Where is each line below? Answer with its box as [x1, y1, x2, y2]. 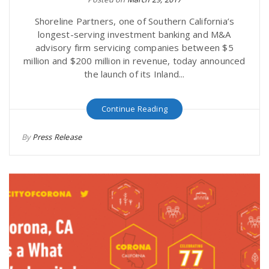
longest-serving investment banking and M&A [38, 28, 231, 40]
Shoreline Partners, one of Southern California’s [34, 15, 235, 27]
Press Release [32, 131, 82, 142]
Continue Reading [101, 103, 168, 114]
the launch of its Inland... [84, 68, 185, 80]
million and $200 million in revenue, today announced [23, 55, 246, 67]
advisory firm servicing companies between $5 [35, 41, 234, 53]
